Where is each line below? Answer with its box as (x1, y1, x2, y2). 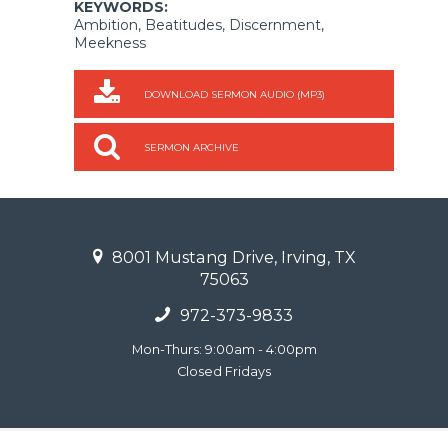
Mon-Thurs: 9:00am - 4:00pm (131, 341, 317, 357)
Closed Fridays (177, 363, 271, 379)
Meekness (74, 33, 146, 52)
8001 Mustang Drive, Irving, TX (108, 247, 356, 267)
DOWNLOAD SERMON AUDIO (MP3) (144, 87, 326, 101)
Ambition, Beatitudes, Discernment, (74, 15, 324, 34)
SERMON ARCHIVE (144, 140, 240, 154)
